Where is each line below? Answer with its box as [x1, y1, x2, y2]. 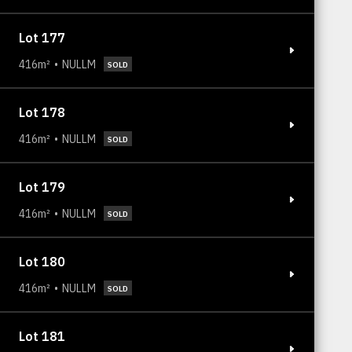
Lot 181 [19, 328, 65, 344]
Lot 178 [19, 104, 65, 120]
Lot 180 [19, 253, 65, 269]
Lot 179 [19, 178, 65, 195]
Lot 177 [19, 29, 65, 46]
